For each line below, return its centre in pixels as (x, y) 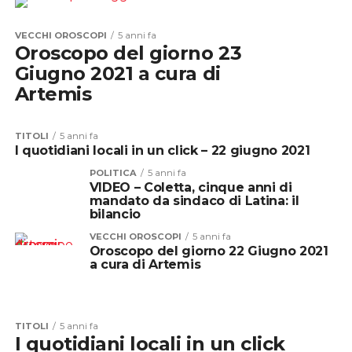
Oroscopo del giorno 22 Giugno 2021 (209, 251)
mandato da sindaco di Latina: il (194, 200)
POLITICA (113, 172)
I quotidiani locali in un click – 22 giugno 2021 (162, 150)
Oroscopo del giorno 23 (128, 53)
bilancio (115, 214)
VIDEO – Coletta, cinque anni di (191, 187)
